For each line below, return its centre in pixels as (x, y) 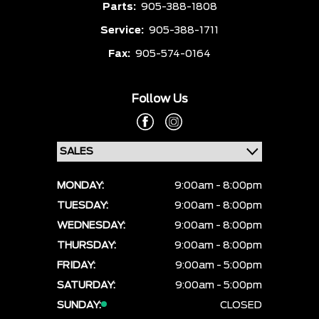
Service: (123, 31)
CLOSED (241, 306)
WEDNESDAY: (91, 226)
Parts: (120, 7)
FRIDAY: (76, 266)
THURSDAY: (87, 246)
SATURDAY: (86, 286)
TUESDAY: (83, 206)
